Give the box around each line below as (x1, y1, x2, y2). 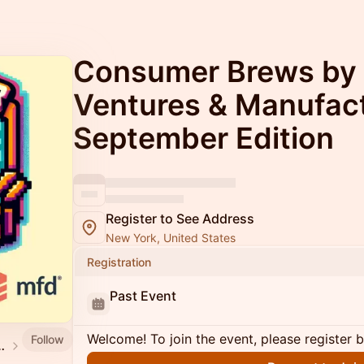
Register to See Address (106, 210, 254, 227)
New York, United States (106, 231, 236, 245)
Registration (87, 255, 151, 269)
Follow (31, 331, 64, 346)
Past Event (110, 288, 176, 304)
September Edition (73, 120, 334, 156)
